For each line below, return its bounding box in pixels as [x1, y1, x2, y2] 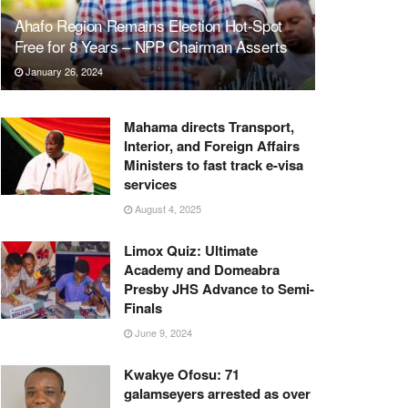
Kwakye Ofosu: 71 [124, 363, 240, 384]
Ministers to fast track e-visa [124, 154, 303, 175]
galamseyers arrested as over [124, 382, 311, 403]
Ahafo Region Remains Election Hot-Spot [15, 13, 283, 36]
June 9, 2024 [132, 324, 192, 340]
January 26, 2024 [23, 63, 103, 78]
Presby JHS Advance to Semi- [124, 278, 314, 299]
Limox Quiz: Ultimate [124, 240, 258, 260]
